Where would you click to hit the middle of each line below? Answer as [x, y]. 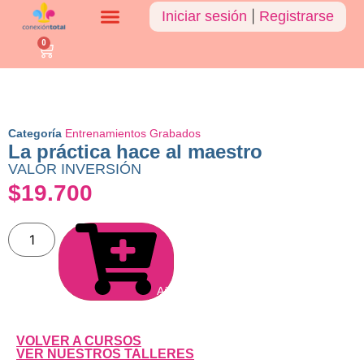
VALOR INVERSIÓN [75, 169]
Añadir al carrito [198, 291]
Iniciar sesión [204, 16]
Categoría [35, 134]
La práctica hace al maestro [135, 152]
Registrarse [296, 16]
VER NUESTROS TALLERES [105, 354]
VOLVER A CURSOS [79, 341]
